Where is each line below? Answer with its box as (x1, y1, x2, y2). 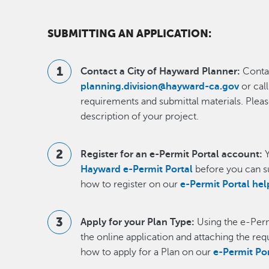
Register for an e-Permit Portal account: (80, 149, 263, 160)
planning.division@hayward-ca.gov (80, 81, 240, 92)
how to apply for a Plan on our (80, 247, 214, 258)
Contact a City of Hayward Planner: (80, 66, 241, 77)
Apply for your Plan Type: (80, 217, 195, 228)
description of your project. (80, 111, 199, 122)
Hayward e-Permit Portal (80, 164, 196, 175)
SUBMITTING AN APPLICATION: (47, 28, 212, 40)
